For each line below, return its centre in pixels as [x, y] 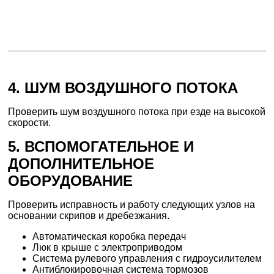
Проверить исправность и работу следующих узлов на [132, 205]
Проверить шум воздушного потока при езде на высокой [137, 112]
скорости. [30, 123]
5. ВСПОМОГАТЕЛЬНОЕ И [101, 147]
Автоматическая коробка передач [109, 237]
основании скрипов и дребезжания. [89, 216]
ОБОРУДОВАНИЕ [71, 181]
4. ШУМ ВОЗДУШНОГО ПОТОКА [123, 88]
